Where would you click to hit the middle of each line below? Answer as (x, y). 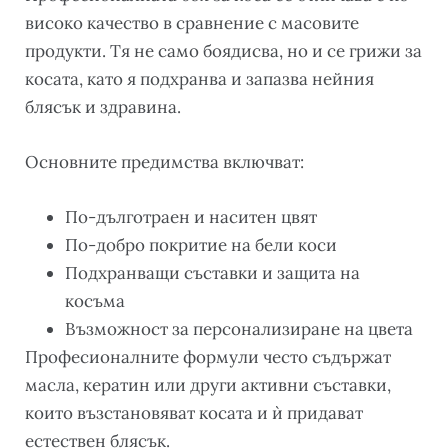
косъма (95, 300)
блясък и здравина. (103, 106)
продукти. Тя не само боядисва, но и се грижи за (223, 50)
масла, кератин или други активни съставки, (208, 384)
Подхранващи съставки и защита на (212, 272)
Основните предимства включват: (164, 161)
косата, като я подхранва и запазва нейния (199, 78)
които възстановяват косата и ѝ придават (194, 412)
